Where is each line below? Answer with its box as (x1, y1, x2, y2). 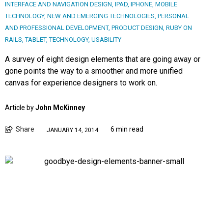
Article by (5, 104, 35, 112)
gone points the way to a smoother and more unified (5, 66, 183, 76)
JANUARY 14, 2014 (47, 126, 98, 134)
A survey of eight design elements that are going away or (5, 55, 200, 64)
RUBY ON (166, 24, 192, 32)
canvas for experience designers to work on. (5, 78, 157, 88)
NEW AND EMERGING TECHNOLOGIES (47, 12, 155, 20)
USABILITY (91, 36, 121, 44)
